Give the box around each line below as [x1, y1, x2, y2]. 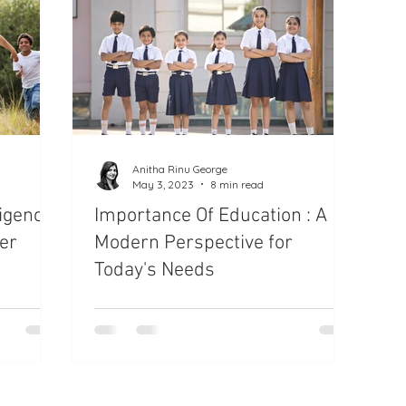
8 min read [210, 177, 264, 191]
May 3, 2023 [132, 177, 194, 191]
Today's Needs [94, 257, 215, 283]
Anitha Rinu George [132, 161, 227, 176]
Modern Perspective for [94, 230, 293, 256]
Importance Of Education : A [94, 203, 327, 228]
